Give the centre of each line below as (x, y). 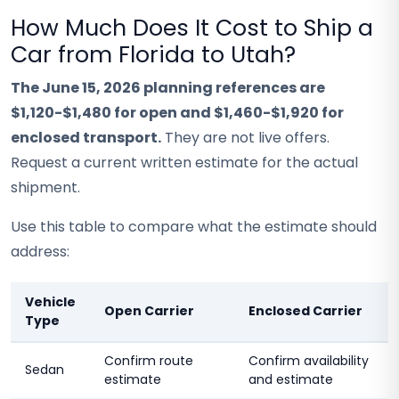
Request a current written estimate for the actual (184, 163)
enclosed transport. (86, 138)
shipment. (45, 187)
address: (40, 252)
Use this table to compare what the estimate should (194, 227)
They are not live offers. (245, 138)
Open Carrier (149, 311)
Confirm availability (309, 361)
